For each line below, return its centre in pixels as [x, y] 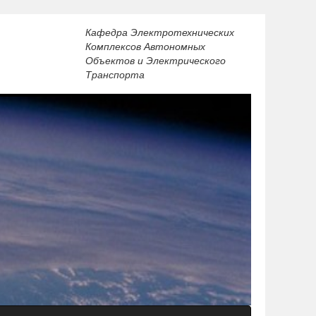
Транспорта [115, 74]
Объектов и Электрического [156, 60]
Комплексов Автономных [145, 46]
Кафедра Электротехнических [160, 32]
